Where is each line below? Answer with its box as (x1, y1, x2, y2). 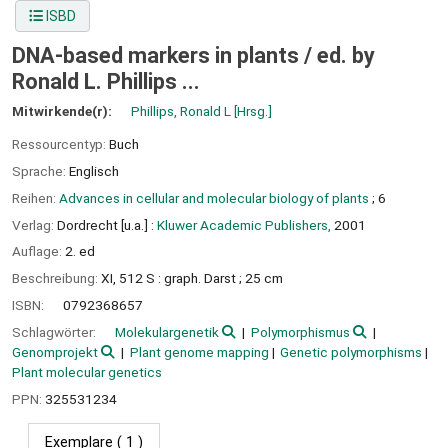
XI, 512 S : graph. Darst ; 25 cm (101, 270, 283, 287)
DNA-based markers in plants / (12, 43, 317, 69)
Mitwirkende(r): (12, 103, 115, 120)
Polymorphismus (250, 323, 350, 340)
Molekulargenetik (115, 323, 219, 340)
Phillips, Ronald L (131, 103, 231, 120)
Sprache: (12, 162, 69, 179)
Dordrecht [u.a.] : (57, 216, 154, 233)
